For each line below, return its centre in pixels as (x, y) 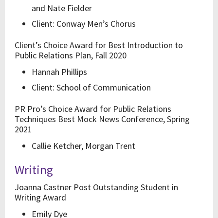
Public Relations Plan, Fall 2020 (71, 55)
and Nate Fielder (62, 8)
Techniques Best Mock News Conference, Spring (102, 119)
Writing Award (40, 197)
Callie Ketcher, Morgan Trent (83, 146)
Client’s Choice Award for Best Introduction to (99, 45)
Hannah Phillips (59, 72)
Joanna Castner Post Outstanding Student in (96, 187)
